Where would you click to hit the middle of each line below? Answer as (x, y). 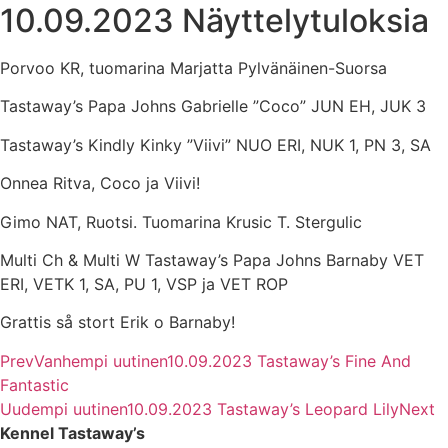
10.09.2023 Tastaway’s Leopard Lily (263, 408)
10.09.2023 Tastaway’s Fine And (289, 360)
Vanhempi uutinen (100, 360)
